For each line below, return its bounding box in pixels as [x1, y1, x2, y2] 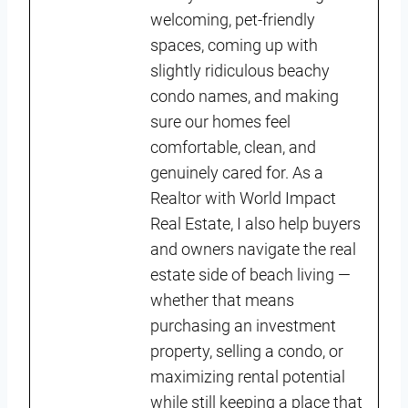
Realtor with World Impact [150, 188, 336, 208]
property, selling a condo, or [150, 341, 343, 361]
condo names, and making [150, 86, 339, 106]
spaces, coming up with [150, 35, 318, 55]
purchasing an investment [150, 315, 336, 335]
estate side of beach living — [150, 264, 351, 284]
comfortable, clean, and [150, 137, 316, 157]
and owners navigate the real [150, 239, 356, 259]
